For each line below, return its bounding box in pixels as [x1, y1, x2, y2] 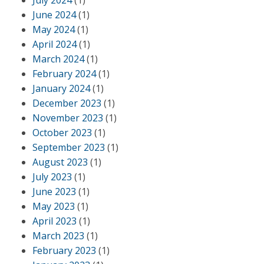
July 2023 [32, 170, 72, 183]
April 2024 [32, 38, 77, 51]
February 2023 [32, 244, 96, 257]
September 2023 [32, 141, 105, 154]
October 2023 [32, 126, 92, 139]
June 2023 [32, 185, 76, 198]
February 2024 [32, 67, 96, 80]
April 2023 [32, 214, 77, 227]
